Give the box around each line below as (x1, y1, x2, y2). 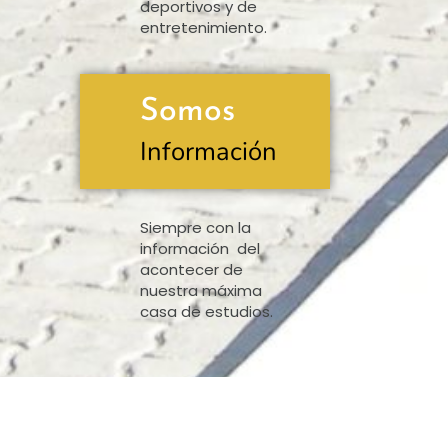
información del (140, 237, 260, 259)
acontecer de (140, 258, 243, 280)
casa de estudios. (140, 300, 273, 322)
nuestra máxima (140, 279, 262, 301)
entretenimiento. (140, 17, 271, 39)
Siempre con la (140, 216, 251, 238)
